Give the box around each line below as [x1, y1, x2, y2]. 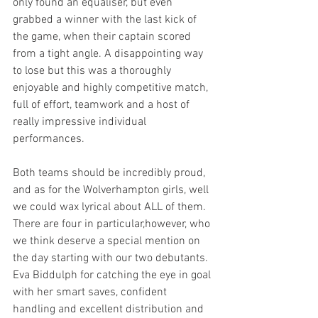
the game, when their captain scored [13, 30, 194, 44]
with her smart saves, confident [13, 285, 170, 300]
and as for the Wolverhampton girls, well [13, 183, 212, 197]
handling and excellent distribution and [13, 302, 207, 317]
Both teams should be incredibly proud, [13, 166, 208, 180]
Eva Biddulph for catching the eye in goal [13, 268, 214, 283]
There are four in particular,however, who [13, 217, 213, 231]
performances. [13, 132, 87, 146]
